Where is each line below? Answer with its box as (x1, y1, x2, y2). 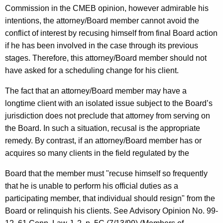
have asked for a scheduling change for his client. (5, 66, 179, 75)
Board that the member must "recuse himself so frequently (5, 169, 208, 178)
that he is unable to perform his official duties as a (5, 182, 178, 191)
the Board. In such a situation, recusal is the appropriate (5, 124, 200, 133)
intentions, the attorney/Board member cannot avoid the (5, 16, 199, 25)
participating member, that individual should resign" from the (5, 194, 215, 203)
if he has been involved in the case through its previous (5, 41, 198, 50)
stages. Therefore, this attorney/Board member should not (5, 54, 207, 63)
